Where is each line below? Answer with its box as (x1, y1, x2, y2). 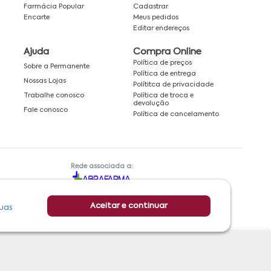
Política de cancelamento (133, 110, 219, 118)
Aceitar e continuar (128, 201, 168, 210)
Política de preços (133, 59, 192, 67)
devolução (133, 99, 169, 107)
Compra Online (133, 47, 201, 56)
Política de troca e (133, 91, 194, 99)
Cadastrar (133, 2, 168, 10)
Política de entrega (133, 70, 196, 77)
